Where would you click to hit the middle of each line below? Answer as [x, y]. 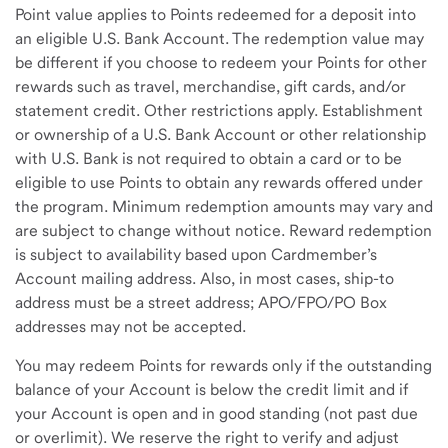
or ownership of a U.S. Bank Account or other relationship [220, 134]
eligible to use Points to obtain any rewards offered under [219, 182]
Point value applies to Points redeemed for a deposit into [215, 14]
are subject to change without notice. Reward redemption [223, 230]
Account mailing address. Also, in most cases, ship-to [204, 278]
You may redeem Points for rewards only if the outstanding [223, 365]
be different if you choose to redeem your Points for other [221, 62]
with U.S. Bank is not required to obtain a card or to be [208, 158]
